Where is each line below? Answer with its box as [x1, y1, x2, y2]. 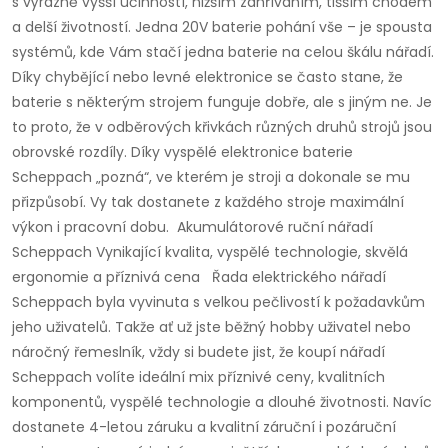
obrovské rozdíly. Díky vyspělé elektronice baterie [12, 142, 353, 163]
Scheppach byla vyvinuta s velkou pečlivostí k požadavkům [12, 292, 425, 313]
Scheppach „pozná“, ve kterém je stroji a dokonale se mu [12, 167, 410, 188]
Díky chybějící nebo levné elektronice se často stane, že [12, 67, 403, 88]
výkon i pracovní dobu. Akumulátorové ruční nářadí [12, 217, 373, 238]
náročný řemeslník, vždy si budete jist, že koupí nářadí [12, 342, 385, 363]
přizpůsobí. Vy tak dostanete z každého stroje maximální [12, 192, 404, 213]
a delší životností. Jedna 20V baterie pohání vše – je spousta [12, 17, 432, 38]
